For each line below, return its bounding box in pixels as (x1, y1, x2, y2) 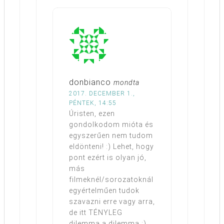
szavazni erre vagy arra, (69, 197, 155, 205)
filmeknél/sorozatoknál (69, 175, 153, 183)
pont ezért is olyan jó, (69, 153, 146, 161)
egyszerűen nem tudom (69, 131, 153, 139)
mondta (113, 78, 139, 86)
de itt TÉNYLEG (69, 208, 122, 216)
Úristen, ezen (69, 109, 115, 117)
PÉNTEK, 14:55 (69, 99, 116, 106)
